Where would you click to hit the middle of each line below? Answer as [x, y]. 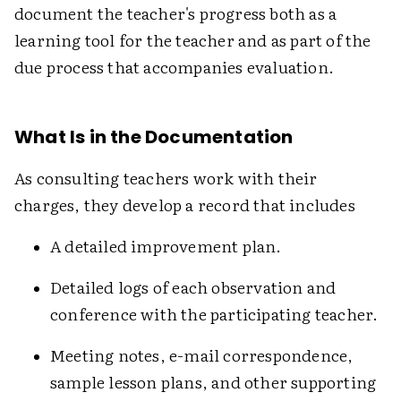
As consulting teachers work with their [166, 178]
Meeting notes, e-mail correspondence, [202, 355]
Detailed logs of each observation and [193, 287]
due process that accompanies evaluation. [175, 67]
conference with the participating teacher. [214, 314]
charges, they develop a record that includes [185, 205]
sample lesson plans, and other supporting [213, 382]
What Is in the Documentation [154, 137]
